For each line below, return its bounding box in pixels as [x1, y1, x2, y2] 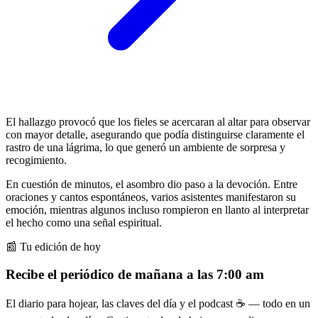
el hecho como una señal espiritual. [6, 216, 162, 229]
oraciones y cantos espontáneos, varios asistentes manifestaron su [6, 190, 296, 203]
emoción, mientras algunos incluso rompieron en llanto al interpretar [6, 203, 309, 216]
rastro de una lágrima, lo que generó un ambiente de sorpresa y [6, 141, 285, 153]
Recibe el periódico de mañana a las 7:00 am [6, 266, 264, 282]
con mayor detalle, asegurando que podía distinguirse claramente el [6, 128, 305, 141]
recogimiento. [6, 153, 67, 166]
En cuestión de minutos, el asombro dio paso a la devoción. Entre [6, 177, 297, 190]
